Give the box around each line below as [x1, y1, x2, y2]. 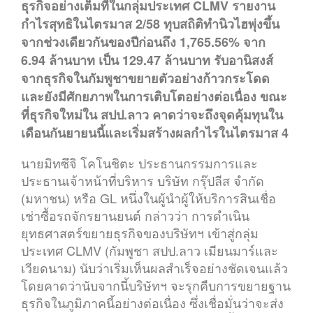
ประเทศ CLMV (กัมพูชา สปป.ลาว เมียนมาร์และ [21, 241, 278, 259]
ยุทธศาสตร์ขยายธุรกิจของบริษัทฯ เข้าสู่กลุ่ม [21, 224, 259, 242]
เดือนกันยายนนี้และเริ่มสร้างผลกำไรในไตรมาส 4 [21, 124, 289, 142]
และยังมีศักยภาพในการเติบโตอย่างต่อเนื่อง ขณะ [21, 87, 287, 105]
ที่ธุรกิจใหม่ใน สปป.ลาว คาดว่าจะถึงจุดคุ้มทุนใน [21, 105, 283, 124]
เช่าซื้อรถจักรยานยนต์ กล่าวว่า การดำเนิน [21, 206, 249, 224]
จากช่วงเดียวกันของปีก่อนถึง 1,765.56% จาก [21, 33, 265, 51]
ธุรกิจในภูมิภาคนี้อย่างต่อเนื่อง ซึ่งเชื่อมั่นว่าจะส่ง [21, 293, 284, 312]
